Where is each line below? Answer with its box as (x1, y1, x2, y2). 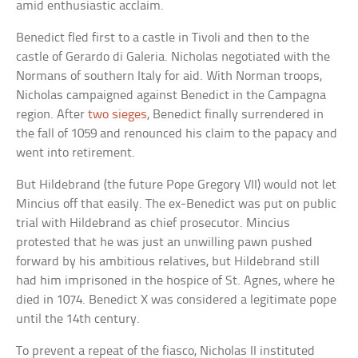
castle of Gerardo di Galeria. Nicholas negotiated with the (16, 50, 331, 65)
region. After (16, 108, 89, 122)
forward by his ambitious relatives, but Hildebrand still (16, 255, 320, 269)
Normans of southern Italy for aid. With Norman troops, (16, 70, 323, 84)
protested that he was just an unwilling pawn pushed (16, 236, 313, 250)
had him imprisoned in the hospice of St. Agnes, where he (16, 274, 336, 288)
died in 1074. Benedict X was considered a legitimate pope (16, 293, 337, 308)
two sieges (88, 108, 148, 122)
